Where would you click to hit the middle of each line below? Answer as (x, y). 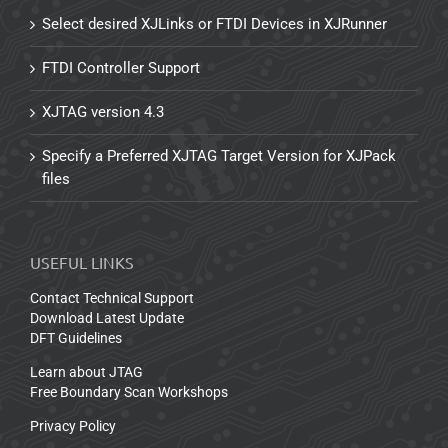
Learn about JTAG (86, 371)
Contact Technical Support (112, 297)
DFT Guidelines (76, 337)
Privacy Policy (73, 425)
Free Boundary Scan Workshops (129, 391)
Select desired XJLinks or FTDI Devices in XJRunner (214, 23)
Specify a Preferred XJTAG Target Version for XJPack (219, 155)
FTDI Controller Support (121, 67)
